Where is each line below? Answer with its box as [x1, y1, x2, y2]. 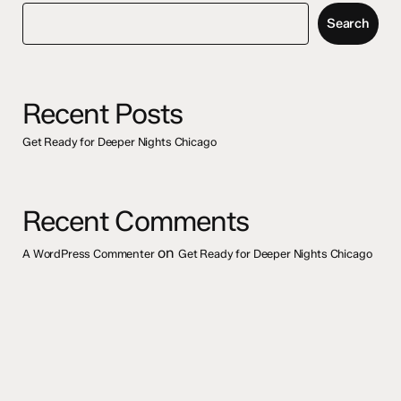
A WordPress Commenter [22, 247, 155, 261]
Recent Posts [22, 97, 183, 132]
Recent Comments [22, 204, 249, 239]
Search [326, 15, 370, 32]
